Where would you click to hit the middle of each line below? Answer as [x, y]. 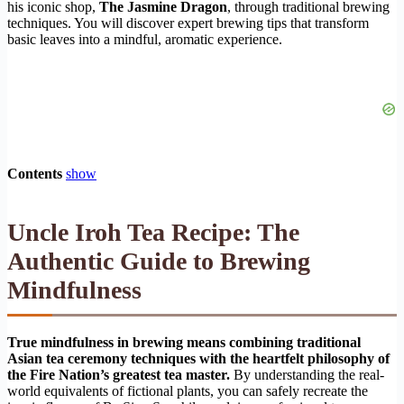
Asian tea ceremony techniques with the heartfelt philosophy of [198, 358]
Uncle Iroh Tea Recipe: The [153, 232]
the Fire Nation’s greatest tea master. [119, 374]
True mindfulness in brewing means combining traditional [184, 342]
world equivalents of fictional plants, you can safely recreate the [188, 390]
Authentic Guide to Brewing [159, 261]
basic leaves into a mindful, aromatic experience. [145, 39]
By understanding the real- [307, 374]
